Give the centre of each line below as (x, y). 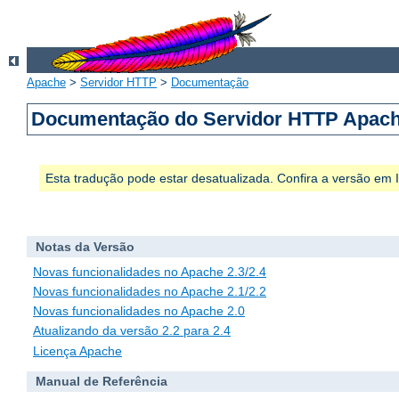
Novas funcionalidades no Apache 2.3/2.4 (150, 271)
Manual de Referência (101, 382)
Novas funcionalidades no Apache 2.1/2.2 (150, 292)
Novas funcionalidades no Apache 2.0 (139, 311)
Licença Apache (77, 350)
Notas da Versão (85, 247)
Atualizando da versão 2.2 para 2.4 (132, 331)
